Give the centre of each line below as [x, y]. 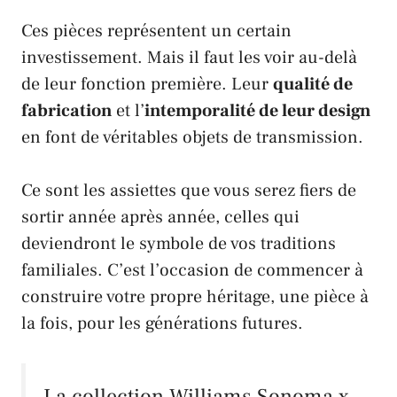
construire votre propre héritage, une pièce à [195, 297]
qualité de [313, 85]
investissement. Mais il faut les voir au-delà [189, 58]
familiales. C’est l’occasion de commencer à [192, 271]
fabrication [66, 111]
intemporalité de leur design [257, 111]
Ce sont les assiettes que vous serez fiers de [189, 191]
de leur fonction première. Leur [147, 85]
